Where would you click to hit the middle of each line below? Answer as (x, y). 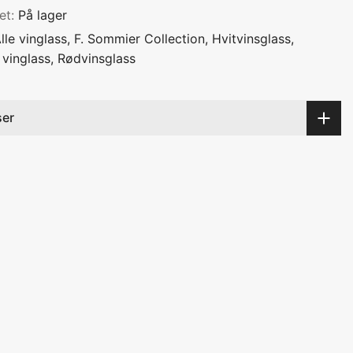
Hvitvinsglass (251, 39)
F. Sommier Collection (139, 39)
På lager (43, 15)
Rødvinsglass (97, 59)
